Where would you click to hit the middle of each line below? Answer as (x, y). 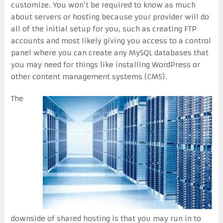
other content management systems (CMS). (89, 76)
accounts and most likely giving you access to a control (111, 41)
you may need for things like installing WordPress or (105, 64)
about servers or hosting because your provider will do (110, 17)
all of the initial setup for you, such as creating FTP (104, 29)
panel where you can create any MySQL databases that (110, 53)
